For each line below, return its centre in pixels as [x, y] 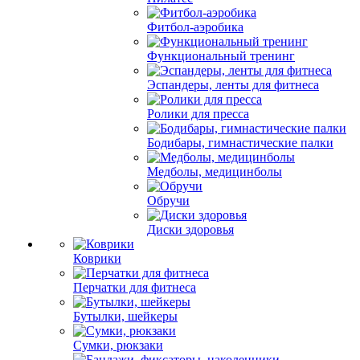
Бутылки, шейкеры [125, 316]
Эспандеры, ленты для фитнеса [233, 85]
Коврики [97, 258]
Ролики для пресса [198, 114]
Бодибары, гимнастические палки [240, 143]
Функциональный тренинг [221, 56]
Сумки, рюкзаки [118, 345]
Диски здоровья [190, 229]
